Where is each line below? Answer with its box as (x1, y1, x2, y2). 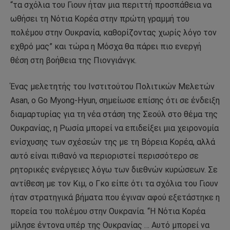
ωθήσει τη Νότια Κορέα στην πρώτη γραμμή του (10, 13, 189, 24)
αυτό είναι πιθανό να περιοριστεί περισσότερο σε (10, 151, 199, 161)
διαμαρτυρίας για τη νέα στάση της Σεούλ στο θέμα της (10, 109, 218, 120)
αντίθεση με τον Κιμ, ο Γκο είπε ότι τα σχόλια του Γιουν (10, 179, 218, 189)
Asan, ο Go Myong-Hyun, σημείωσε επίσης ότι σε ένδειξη (10, 95, 220, 106)
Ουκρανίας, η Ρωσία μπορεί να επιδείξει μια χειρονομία (10, 123, 219, 133)
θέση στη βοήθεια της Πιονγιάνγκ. (10, 55, 137, 65)
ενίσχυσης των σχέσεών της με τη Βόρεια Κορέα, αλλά (10, 137, 215, 147)
